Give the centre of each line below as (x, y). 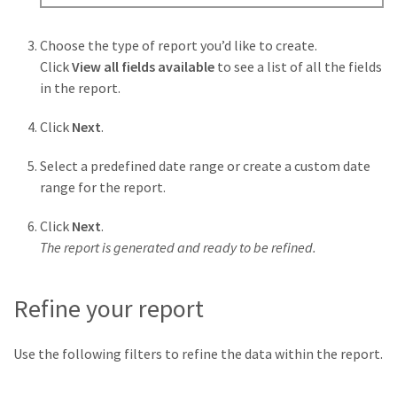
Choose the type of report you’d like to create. (179, 46)
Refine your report (109, 308)
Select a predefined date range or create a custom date (205, 166)
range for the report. (103, 187)
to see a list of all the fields (298, 67)
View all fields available (143, 67)
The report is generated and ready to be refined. (178, 248)
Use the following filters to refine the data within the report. (198, 353)
